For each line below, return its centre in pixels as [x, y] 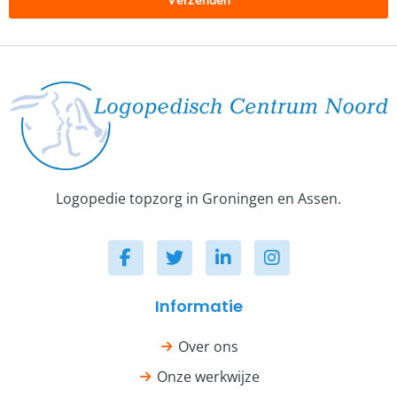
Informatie [198, 306]
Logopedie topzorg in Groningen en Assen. [198, 199]
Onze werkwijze [209, 376]
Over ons [209, 346]
